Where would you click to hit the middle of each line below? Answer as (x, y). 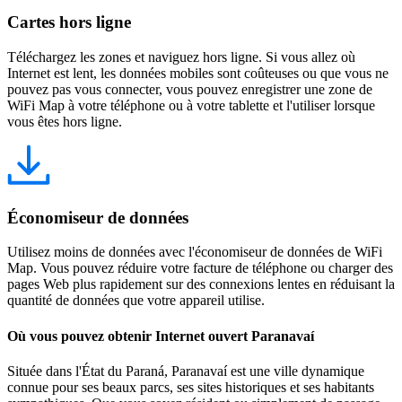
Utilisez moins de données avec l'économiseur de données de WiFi (195, 252)
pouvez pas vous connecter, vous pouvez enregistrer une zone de (190, 89)
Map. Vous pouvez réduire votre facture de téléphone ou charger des (200, 268)
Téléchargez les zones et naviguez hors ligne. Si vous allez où (181, 57)
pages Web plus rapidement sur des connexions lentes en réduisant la (201, 284)
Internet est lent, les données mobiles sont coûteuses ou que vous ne (198, 73)
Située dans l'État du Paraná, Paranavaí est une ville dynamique (186, 371)
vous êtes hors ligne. (65, 122)
